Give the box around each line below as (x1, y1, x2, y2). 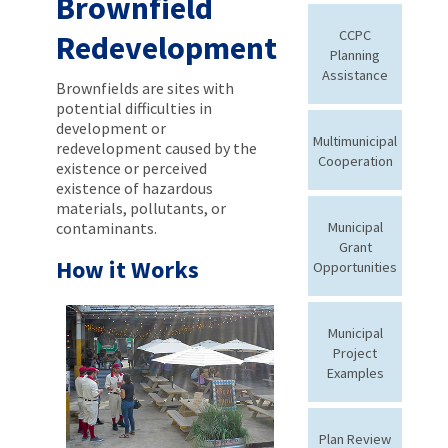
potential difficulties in (56, 97, 212, 118)
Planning (330, 45, 380, 64)
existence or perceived (56, 157, 207, 178)
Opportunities (313, 257, 397, 276)
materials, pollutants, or (56, 197, 226, 218)
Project (333, 343, 377, 362)
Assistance (322, 65, 388, 84)
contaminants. (56, 217, 157, 238)
